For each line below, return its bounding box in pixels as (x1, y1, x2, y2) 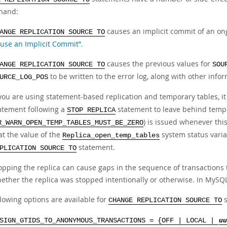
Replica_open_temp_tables (62, 132, 160, 139)
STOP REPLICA (67, 106, 116, 114)
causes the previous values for (105, 59, 212, 68)
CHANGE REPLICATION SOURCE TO (108, 197, 222, 204)
